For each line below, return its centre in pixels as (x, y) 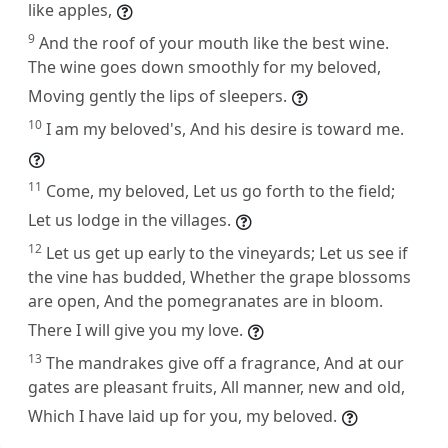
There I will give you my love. (135, 329)
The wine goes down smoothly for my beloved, (204, 66)
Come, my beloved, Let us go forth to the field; (220, 190)
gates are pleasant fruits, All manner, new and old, (216, 386)
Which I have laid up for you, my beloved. (182, 415)
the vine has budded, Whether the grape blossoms (219, 276)
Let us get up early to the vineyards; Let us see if (227, 252)
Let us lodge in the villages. (129, 219)
